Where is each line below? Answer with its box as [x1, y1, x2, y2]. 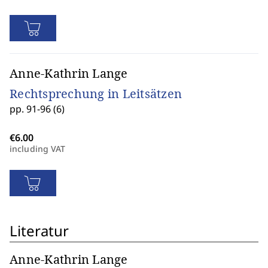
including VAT [10, 143, 66, 154]
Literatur [10, 221, 69, 240]
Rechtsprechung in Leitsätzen [10, 86, 182, 102]
